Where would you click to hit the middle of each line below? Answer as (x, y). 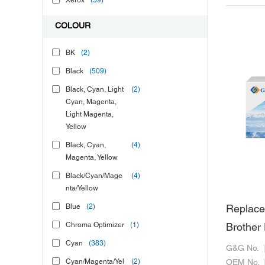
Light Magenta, (90, 114)
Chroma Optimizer (95, 225)
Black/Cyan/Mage (94, 176)
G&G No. (243, 248)
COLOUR (73, 26)
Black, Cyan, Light (95, 90)
